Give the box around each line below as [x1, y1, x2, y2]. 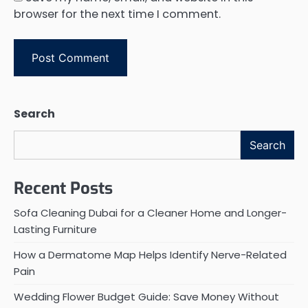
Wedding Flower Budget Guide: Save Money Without [14, 289, 279, 304]
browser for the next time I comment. [14, 6, 221, 23]
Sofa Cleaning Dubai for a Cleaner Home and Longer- [14, 205, 287, 220]
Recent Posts [14, 177, 113, 199]
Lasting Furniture [14, 221, 97, 236]
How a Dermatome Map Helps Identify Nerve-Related [14, 247, 287, 262]
